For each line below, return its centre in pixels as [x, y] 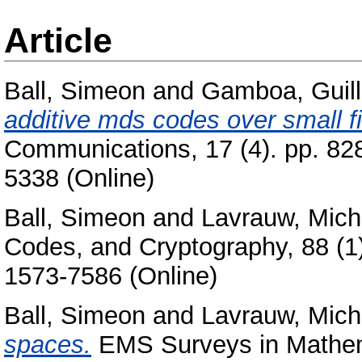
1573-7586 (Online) [111, 276]
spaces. [48, 344]
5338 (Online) [79, 179]
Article [58, 40]
